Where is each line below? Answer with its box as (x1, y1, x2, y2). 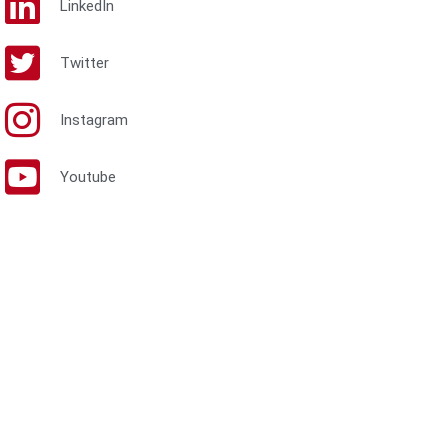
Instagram (59, 110, 128, 129)
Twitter (59, 53, 109, 72)
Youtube (59, 167, 116, 186)
